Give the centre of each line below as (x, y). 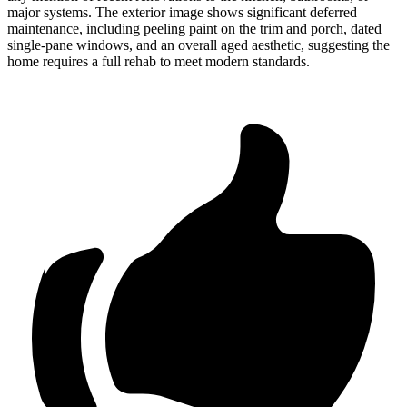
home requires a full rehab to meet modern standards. (159, 62)
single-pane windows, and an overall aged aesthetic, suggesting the (199, 45)
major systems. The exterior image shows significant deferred (182, 13)
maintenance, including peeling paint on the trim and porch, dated (194, 29)
